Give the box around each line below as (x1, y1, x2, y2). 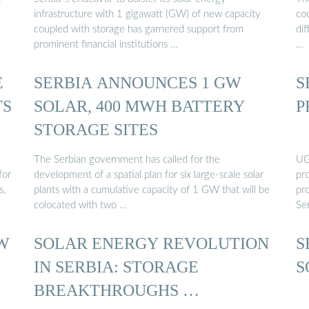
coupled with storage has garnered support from (34, 23, 243, 34)
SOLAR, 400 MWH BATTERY (34, 97, 245, 116)
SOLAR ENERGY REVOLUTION (34, 233, 269, 252)
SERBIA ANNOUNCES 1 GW (34, 73, 241, 92)
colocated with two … (34, 199, 127, 210)
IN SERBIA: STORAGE (34, 257, 199, 276)
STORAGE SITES (34, 120, 158, 139)
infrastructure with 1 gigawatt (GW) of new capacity (34, 8, 261, 19)
